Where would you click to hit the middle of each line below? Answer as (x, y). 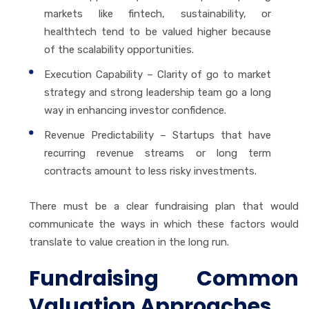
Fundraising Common (164, 278)
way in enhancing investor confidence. (135, 110)
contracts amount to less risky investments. (150, 171)
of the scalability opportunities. (119, 49)
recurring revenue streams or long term (158, 153)
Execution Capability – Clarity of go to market (158, 74)
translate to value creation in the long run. (129, 242)
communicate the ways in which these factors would (164, 224)
